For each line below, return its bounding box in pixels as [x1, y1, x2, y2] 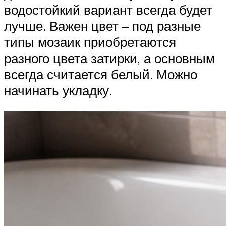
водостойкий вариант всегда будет [4, 2, 212, 18]
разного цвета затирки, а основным [4, 50, 215, 67]
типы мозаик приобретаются [4, 34, 176, 50]
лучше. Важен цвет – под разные [4, 18, 201, 34]
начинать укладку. [4, 82, 112, 99]
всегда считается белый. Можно [4, 66, 197, 83]
